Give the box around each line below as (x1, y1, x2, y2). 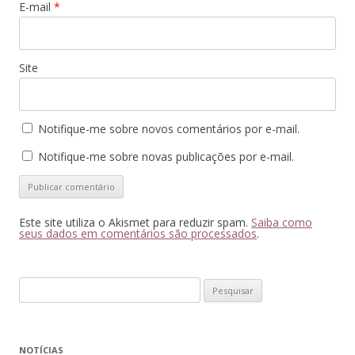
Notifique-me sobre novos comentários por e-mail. (38, 121, 300, 137)
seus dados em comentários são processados (19, 226, 257, 242)
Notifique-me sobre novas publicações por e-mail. (38, 149, 294, 165)
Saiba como (251, 215, 312, 231)
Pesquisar (18, 279, 67, 294)
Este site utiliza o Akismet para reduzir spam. (19, 215, 251, 231)
